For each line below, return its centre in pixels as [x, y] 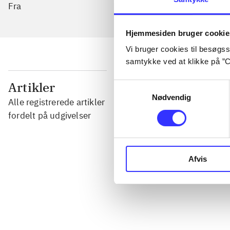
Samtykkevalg [138, 85]
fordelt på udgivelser [50, 116]
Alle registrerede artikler [57, 102]
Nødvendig [171, 98]
